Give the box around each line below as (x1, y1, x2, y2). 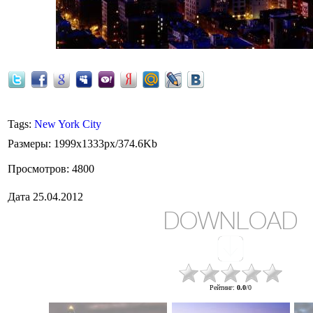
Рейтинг (210, 284, 233, 291)
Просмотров (8, 163, 66, 175)
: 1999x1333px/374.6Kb (48, 138, 157, 150)
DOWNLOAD (163, 207, 298, 235)
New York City (34, 118, 101, 130)
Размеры (8, 138, 48, 150)
